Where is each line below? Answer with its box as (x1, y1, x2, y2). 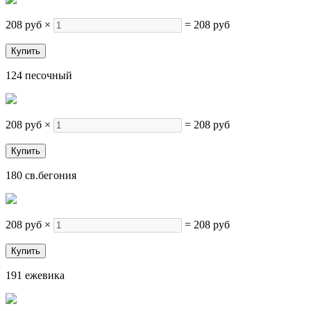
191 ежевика (6, 269, 65, 281)
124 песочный (6, 69, 72, 81)
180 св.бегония (6, 169, 76, 181)
